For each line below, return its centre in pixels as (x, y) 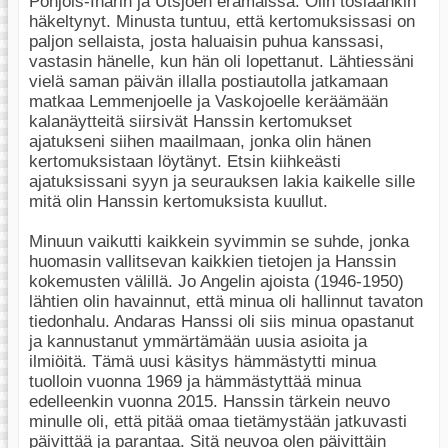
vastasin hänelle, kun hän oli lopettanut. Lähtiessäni (221, 61)
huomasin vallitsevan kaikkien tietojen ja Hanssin (212, 261)
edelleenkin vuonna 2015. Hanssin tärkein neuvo (209, 401)
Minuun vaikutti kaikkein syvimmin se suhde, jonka (219, 241)
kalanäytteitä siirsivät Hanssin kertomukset (190, 121)
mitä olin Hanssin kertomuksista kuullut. (178, 201)
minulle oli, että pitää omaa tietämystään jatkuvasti (218, 421)
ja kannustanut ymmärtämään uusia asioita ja (198, 341)
